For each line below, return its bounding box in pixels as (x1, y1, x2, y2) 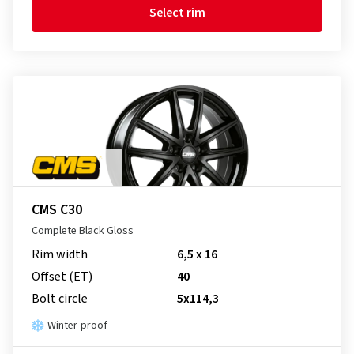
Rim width (32, 246, 88, 263)
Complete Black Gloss (32, 223, 134, 239)
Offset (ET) (32, 268, 92, 285)
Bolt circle (32, 290, 88, 307)
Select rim (149, 4, 205, 21)
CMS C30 (32, 200, 82, 220)
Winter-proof (47, 318, 107, 333)
